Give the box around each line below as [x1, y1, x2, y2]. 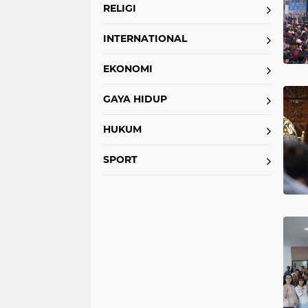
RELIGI [103, 2, 136, 14]
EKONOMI [103, 63, 153, 75]
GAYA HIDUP [103, 93, 167, 105]
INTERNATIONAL [103, 32, 187, 45]
